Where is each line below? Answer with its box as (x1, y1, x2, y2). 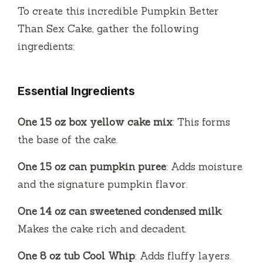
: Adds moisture (166, 160, 242, 173)
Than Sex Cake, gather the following (18, 22, 198, 35)
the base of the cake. (18, 133, 118, 146)
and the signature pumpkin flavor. (18, 177, 188, 191)
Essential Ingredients (18, 83, 135, 98)
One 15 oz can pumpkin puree (18, 160, 166, 173)
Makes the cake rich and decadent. (18, 222, 187, 235)
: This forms (173, 115, 230, 129)
